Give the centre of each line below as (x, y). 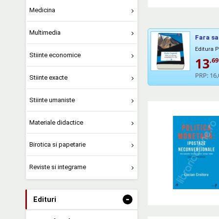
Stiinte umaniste (52, 100)
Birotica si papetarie (57, 145)
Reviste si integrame (57, 167)
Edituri (45, 200)
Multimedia (45, 33)
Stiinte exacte (48, 77)
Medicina (42, 10)
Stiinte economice (55, 55)
